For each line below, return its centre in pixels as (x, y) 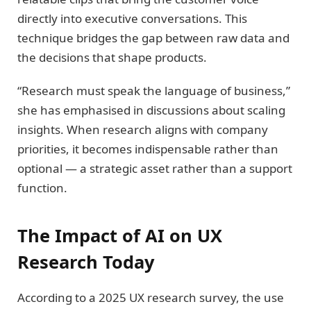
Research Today (86, 261)
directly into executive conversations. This (132, 18)
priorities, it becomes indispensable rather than (148, 149)
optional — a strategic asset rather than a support (155, 169)
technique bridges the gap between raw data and (153, 37)
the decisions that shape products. (112, 57)
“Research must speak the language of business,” (154, 91)
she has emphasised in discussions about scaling (151, 110)
